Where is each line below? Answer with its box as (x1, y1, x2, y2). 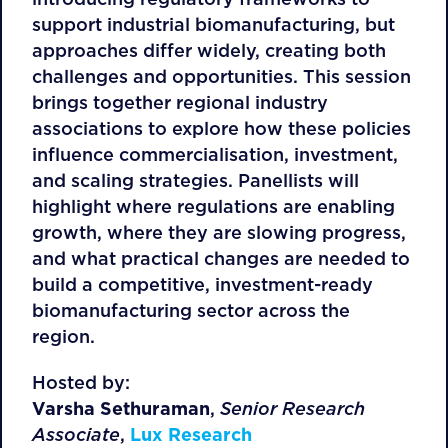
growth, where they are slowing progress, (32, 220, 406, 245)
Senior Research (220, 396, 365, 421)
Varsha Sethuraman (32, 396, 210, 421)
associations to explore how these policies (32, 116, 411, 141)
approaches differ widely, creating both (32, 38, 386, 63)
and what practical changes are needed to (32, 246, 410, 271)
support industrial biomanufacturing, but (32, 12, 395, 37)
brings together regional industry (32, 90, 328, 115)
